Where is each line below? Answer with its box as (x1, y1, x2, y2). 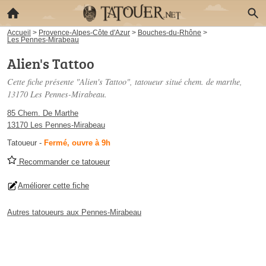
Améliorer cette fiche (18, 181, 89, 190)
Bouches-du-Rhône (138, 28, 201, 36)
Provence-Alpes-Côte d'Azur (39, 28, 130, 36)
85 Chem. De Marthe (7, 109, 78, 118)
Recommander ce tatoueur (17, 157, 110, 166)
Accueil (7, 28, 31, 36)
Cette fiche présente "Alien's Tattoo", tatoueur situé (7, 76, 184, 87)
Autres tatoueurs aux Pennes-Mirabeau (7, 208, 141, 217)
